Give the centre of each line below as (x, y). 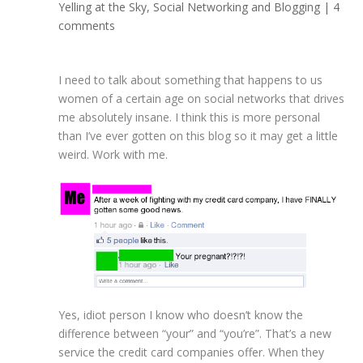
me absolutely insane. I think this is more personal (190, 117)
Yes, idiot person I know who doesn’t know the (181, 315)
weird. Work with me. (113, 155)
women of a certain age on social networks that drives (202, 99)
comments (87, 26)
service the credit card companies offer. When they (192, 352)
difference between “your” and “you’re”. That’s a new (195, 334)
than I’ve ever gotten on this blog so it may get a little (199, 136)
